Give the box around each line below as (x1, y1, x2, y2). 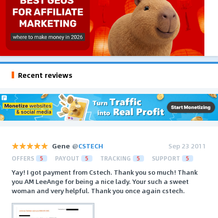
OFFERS (12, 153, 34, 163)
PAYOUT (55, 153, 79, 163)
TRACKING (100, 153, 131, 163)
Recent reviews (18, 69, 73, 80)
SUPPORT (152, 153, 180, 163)
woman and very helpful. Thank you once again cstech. (12, 185, 185, 196)
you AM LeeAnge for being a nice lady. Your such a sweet (12, 176, 189, 186)
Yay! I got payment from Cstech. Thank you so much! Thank (12, 166, 198, 177)
